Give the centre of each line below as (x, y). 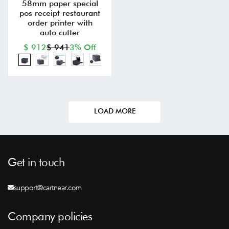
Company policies (50, 216)
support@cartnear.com (48, 188)
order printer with (60, 22)
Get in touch (36, 162)
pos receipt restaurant (60, 13)
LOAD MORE (114, 111)
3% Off (83, 47)
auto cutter (60, 32)
